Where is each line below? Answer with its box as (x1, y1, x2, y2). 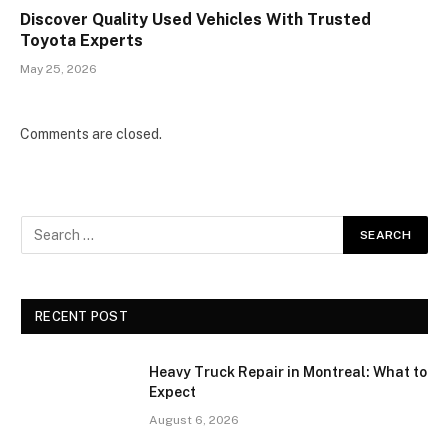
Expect (149, 383, 196, 400)
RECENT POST (35, 308, 128, 324)
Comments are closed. (20, 125, 162, 142)
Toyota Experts (20, 30, 143, 50)
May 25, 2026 (20, 61, 97, 76)
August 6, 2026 (149, 412, 239, 427)
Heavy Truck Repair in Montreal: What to (149, 363, 427, 380)
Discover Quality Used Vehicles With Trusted (20, 9, 371, 29)
